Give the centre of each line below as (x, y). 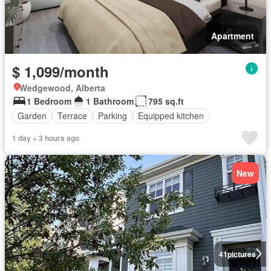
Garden (32, 116)
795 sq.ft (166, 101)
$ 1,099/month (60, 71)
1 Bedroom (49, 101)
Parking (113, 116)
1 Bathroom (110, 101)
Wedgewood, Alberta (62, 87)
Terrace (72, 116)
